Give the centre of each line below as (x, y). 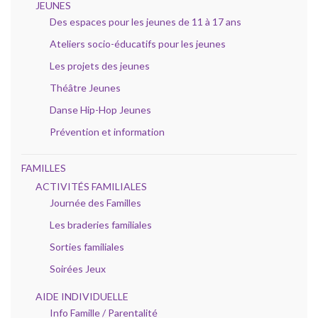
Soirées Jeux (78, 268)
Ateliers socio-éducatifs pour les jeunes (138, 43)
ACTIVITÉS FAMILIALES (91, 186)
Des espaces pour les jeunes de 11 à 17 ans (146, 21)
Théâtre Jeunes (85, 87)
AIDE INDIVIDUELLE (82, 296)
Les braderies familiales (101, 224)
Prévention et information (107, 131)
